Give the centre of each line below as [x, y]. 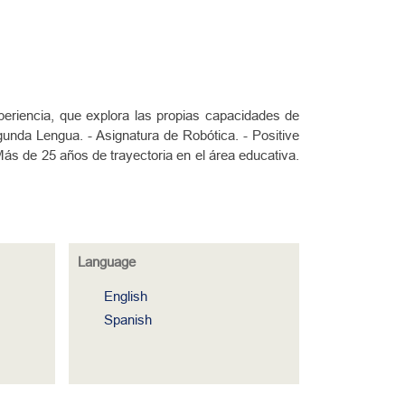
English [125, 296]
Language [107, 262]
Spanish [127, 320]
